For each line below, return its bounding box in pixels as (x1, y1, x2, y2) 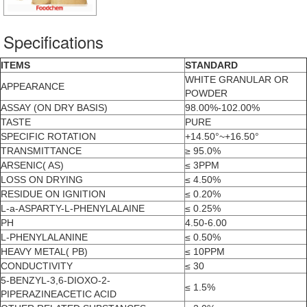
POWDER (185, 88, 228, 99)
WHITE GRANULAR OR (185, 74, 288, 86)
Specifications (3, 29, 103, 54)
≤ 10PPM (185, 246, 225, 258)
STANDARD (185, 60, 238, 71)
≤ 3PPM (185, 160, 219, 171)
